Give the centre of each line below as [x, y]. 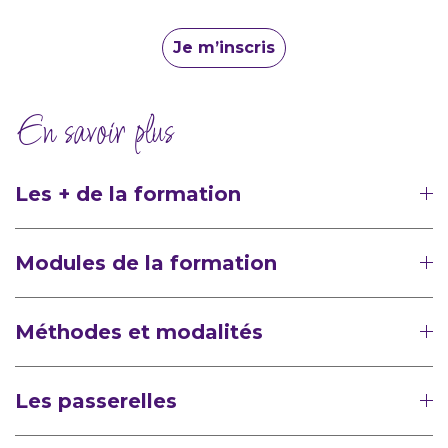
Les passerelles [96, 400]
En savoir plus [94, 133]
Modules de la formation [146, 262]
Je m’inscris [224, 47]
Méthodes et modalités [139, 331]
